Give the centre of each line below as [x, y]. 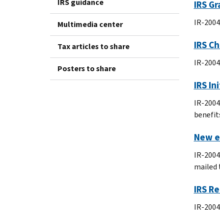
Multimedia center [90, 24]
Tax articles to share [94, 46]
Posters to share [87, 68]
